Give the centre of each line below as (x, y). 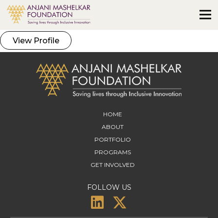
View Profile (36, 40)
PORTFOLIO (112, 139)
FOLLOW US (109, 187)
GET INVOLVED (112, 165)
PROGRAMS (112, 152)
